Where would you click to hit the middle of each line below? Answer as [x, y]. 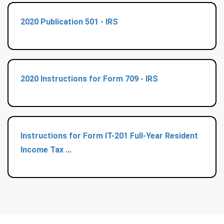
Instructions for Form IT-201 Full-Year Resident [109, 135]
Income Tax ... [46, 149]
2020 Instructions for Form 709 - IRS [89, 78]
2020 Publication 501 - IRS [69, 21]
